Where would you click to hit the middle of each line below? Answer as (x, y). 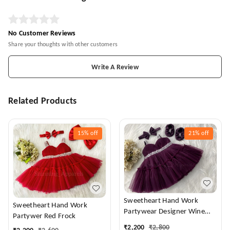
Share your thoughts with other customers (63, 45)
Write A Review (115, 68)
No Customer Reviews (42, 34)
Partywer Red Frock (44, 217)
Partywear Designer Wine (141, 212)
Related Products (43, 101)
